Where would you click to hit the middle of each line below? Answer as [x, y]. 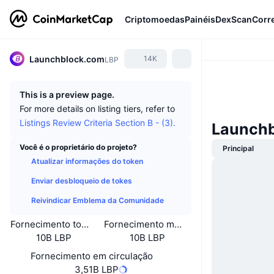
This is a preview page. [67, 94]
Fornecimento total [51, 224]
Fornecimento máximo [152, 224]
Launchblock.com [67, 59]
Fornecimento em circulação [91, 256]
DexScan [234, 19]
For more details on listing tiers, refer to [97, 109]
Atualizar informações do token [87, 161]
